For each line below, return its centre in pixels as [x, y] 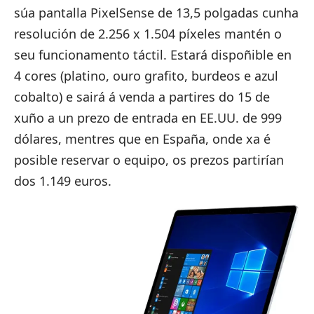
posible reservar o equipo [90, 159]
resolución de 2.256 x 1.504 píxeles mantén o [148, 33]
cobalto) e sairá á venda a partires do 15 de [142, 96]
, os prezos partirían [225, 159]
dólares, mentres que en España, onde [130, 138]
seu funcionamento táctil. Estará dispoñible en [153, 54]
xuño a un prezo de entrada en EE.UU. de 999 [148, 117]
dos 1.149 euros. [63, 180]
